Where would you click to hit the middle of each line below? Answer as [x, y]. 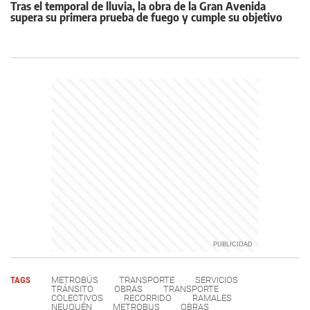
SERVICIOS [217, 280]
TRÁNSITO [72, 289]
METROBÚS [75, 280]
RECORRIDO [148, 298]
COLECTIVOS [77, 298]
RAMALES [212, 298]
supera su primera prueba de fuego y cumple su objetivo [146, 17]
